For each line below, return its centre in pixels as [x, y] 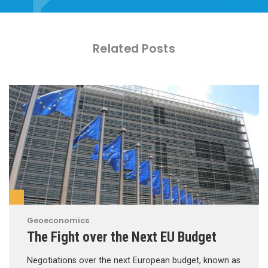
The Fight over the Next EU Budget [122, 237]
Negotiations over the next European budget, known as [134, 260]
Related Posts [134, 48]
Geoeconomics [58, 220]
